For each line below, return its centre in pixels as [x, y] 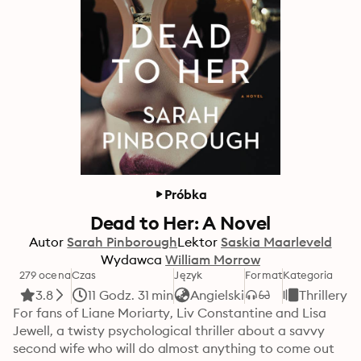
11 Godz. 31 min [131, 295]
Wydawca [132, 259]
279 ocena [45, 275]
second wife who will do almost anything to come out [174, 348]
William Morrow [213, 259]
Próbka [186, 194]
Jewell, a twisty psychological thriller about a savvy [169, 330]
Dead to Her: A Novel [180, 223]
